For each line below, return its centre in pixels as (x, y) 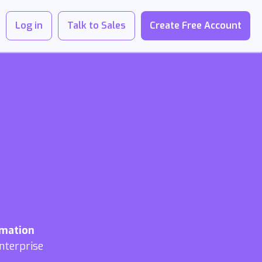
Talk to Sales (96, 25)
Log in (29, 25)
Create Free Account (196, 25)
